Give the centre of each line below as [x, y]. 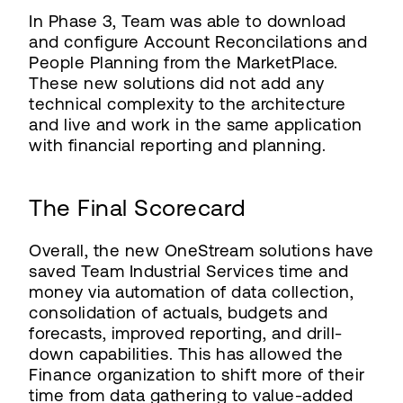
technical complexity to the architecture [187, 104]
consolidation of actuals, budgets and [179, 313]
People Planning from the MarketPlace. [184, 63]
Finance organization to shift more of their [197, 375]
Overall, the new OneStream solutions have [201, 251]
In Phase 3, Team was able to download [188, 21]
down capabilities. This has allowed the [186, 354]
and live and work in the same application [196, 125]
